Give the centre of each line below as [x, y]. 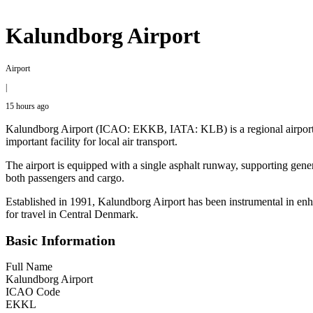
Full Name [29, 266]
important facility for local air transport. [92, 142]
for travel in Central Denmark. [72, 214]
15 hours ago [27, 107]
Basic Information [60, 240]
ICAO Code [33, 291]
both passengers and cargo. [65, 178]
